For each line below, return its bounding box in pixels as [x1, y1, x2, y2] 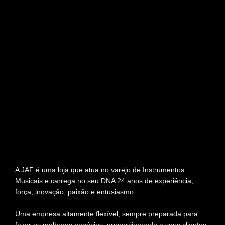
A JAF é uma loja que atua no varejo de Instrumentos [15, 166, 184, 174]
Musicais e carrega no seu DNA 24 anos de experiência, [15, 177, 193, 185]
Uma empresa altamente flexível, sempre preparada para [15, 210, 198, 218]
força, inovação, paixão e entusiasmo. [15, 188, 136, 196]
